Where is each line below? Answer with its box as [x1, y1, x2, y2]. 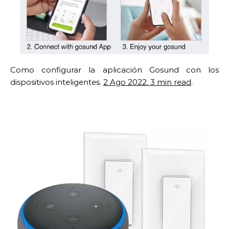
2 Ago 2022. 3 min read [103, 77, 191, 87]
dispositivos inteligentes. [10, 77, 103, 87]
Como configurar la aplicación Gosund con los [10, 65, 219, 75]
